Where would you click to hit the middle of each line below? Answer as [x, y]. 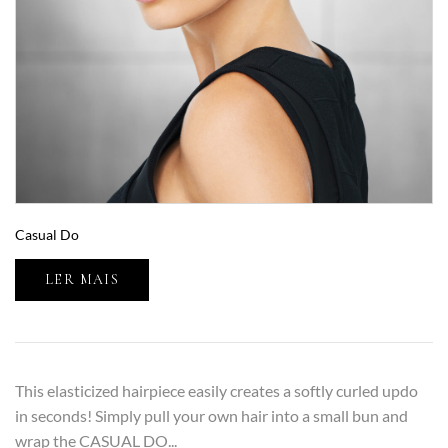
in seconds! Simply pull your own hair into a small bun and [211, 416]
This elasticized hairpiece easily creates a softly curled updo [216, 391]
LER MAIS [82, 280]
